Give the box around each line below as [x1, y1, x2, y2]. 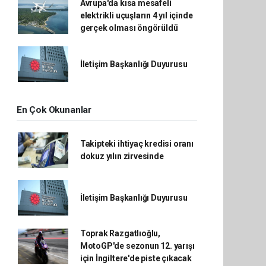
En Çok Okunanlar [17, 104, 91, 115]
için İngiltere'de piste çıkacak [80, 254, 192, 263]
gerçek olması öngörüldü [80, 23, 178, 33]
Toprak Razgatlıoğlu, [80, 229, 160, 238]
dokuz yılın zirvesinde [80, 151, 164, 161]
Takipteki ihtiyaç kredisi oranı [80, 139, 194, 148]
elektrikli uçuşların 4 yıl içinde [80, 11, 193, 20]
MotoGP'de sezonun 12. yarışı [80, 241, 195, 251]
